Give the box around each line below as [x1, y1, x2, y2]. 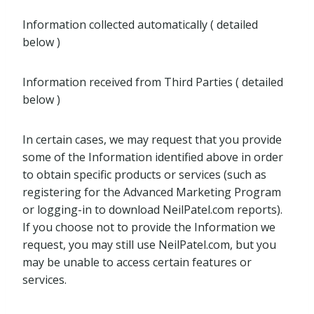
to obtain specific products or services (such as [22, 167, 266, 182]
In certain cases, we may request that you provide [22, 132, 282, 147]
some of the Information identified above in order [22, 149, 283, 165]
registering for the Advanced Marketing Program [22, 184, 281, 200]
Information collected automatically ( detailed [22, 17, 258, 32]
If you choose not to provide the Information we [22, 219, 275, 235]
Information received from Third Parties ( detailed [22, 74, 283, 90]
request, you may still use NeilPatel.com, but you [22, 237, 276, 252]
